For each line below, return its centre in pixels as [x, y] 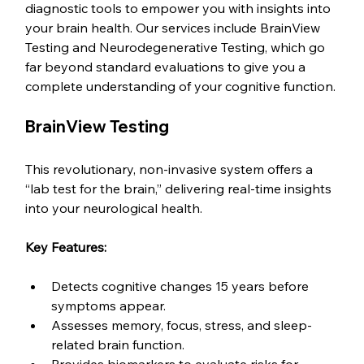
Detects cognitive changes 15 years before [182, 286]
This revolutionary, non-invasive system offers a [171, 169]
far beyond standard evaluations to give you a [167, 67]
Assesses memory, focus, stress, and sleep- [182, 325]
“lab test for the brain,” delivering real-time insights [180, 189]
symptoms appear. [109, 306]
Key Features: [66, 247]
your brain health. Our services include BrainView [175, 28]
